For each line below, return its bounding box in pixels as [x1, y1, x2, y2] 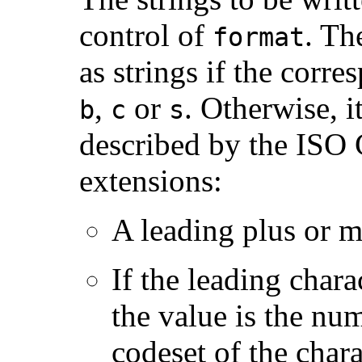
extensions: [79, 162, 222, 198]
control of [79, 17, 213, 53]
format [213, 22, 305, 52]
